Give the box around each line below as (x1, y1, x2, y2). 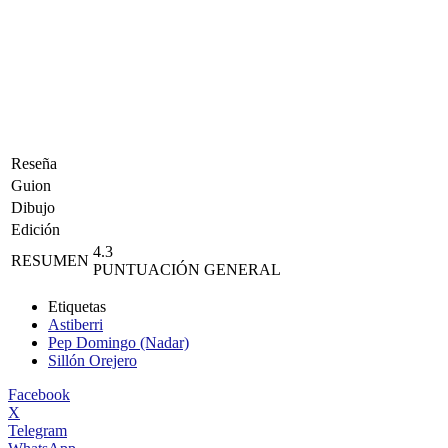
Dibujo (11, 198, 55, 216)
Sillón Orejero (48, 351, 137, 369)
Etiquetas (48, 297, 106, 315)
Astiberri (48, 315, 103, 333)
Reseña (11, 154, 57, 172)
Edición (11, 220, 60, 238)
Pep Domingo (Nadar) (48, 333, 189, 351)
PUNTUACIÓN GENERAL (93, 260, 281, 278)
